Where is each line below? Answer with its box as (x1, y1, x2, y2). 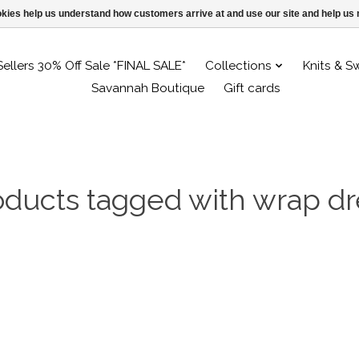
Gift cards (223, 80, 280, 95)
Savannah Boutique (91, 80, 204, 95)
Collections (205, 58, 272, 73)
